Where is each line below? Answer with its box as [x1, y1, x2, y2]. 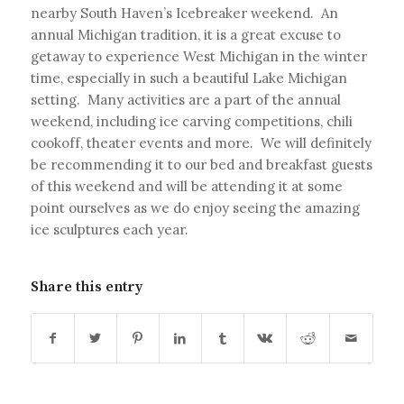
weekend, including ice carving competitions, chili [30, 112, 353, 130]
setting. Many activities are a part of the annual [30, 90, 341, 108]
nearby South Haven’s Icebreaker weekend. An [30, 4, 338, 22]
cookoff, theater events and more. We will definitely [30, 133, 372, 151]
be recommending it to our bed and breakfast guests [30, 155, 372, 173]
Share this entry [30, 277, 142, 296]
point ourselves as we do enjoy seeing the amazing [30, 198, 360, 216]
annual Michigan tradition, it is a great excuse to [30, 25, 341, 43]
